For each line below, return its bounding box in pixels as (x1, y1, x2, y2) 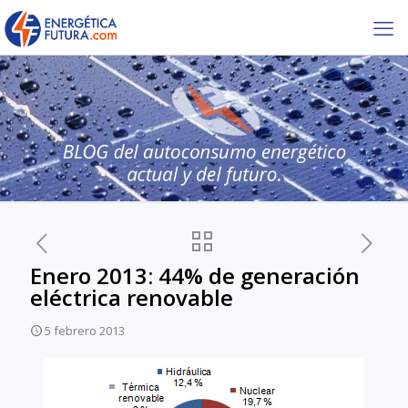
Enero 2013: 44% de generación (30, 260, 360, 291)
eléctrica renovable (30, 282, 233, 312)
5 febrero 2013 (45, 322, 125, 339)
